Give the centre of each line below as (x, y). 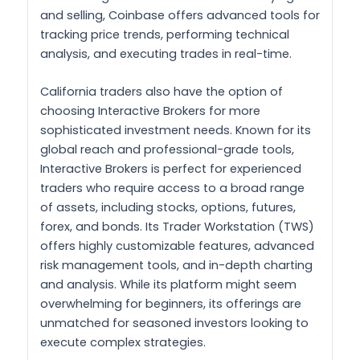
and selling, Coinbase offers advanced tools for (180, 15)
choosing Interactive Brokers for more (150, 110)
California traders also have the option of (162, 91)
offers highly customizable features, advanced (177, 245)
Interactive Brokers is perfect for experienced (171, 168)
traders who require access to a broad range (172, 188)
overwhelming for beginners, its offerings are (171, 303)
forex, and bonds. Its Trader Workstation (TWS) (177, 226)
